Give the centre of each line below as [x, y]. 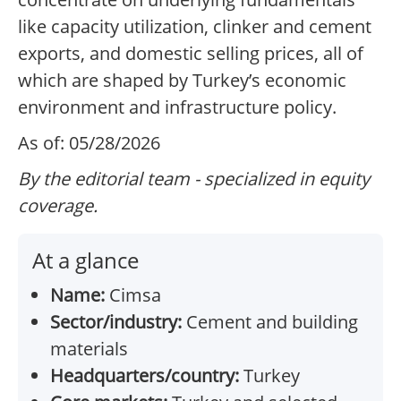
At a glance [85, 260]
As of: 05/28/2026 [89, 143]
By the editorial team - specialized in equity [194, 179]
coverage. [58, 206]
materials [89, 349]
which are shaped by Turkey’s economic [182, 81]
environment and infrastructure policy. [177, 107]
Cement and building [270, 322]
